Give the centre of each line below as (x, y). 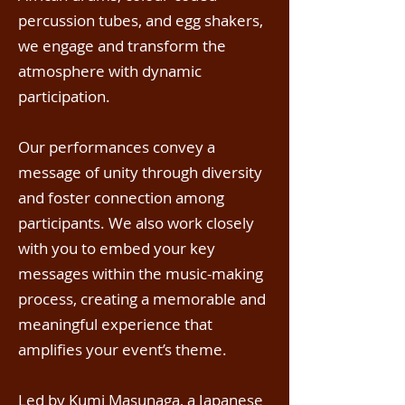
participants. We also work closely (136, 223)
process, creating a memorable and (142, 299)
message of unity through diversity (140, 172)
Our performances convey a (117, 147)
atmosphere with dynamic (110, 71)
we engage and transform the (122, 46)
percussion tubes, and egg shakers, (141, 20)
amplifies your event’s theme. (122, 349)
